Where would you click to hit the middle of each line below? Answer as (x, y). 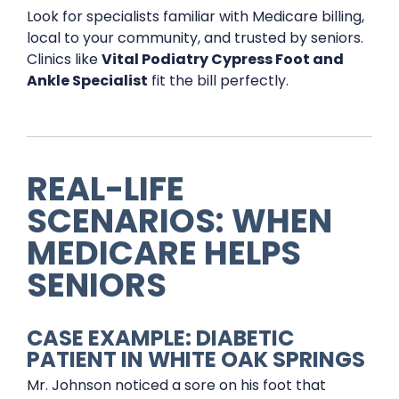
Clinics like (64, 59)
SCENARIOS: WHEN (179, 221)
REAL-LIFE (106, 189)
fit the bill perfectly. (218, 81)
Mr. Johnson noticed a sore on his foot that (176, 385)
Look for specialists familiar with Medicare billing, (195, 16)
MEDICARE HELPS (164, 253)
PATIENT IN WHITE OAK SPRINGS (196, 359)
